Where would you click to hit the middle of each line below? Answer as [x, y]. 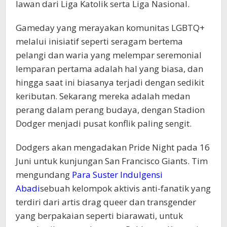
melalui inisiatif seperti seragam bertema [99, 41]
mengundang [44, 175]
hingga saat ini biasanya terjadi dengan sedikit [110, 82]
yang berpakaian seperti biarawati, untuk [99, 216]
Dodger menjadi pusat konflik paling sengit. [104, 123]
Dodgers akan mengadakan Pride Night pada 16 [113, 147]
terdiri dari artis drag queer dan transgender [106, 202]
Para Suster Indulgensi [117, 175]
